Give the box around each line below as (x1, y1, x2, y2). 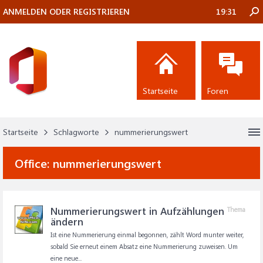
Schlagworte (53, 126, 99, 137)
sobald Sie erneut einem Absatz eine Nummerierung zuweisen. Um (50, 242, 238, 251)
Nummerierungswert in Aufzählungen (50, 204, 224, 217)
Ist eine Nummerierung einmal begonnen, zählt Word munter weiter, (50, 230, 244, 239)
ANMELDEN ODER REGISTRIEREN (3, 6, 130, 17)
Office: (15, 155, 53, 171)
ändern (50, 215, 83, 228)
